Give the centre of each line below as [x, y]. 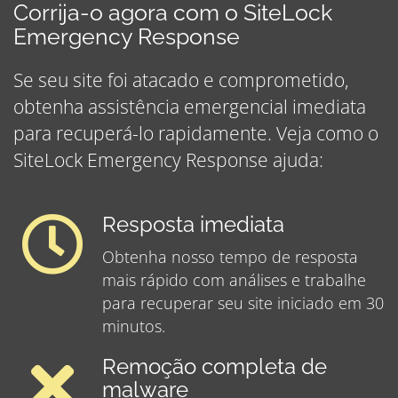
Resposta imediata [193, 225]
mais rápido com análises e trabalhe [234, 280]
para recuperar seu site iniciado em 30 [243, 303]
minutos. [134, 326]
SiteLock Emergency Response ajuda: [168, 160]
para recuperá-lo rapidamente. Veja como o [196, 134]
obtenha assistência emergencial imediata [190, 107]
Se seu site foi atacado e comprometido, [181, 80]
